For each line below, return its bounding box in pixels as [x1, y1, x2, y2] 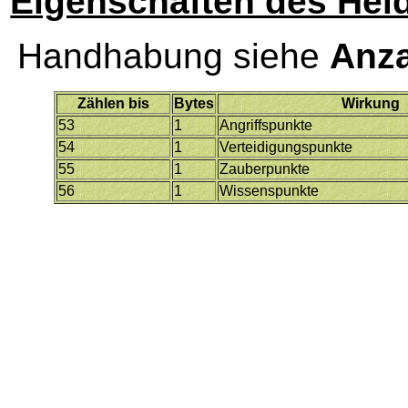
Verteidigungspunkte [219, 138, 353, 155]
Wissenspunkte [219, 182, 320, 199]
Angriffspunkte [219, 117, 313, 133]
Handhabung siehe [16, 36, 330, 76]
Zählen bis [77, 95, 150, 111]
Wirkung [342, 95, 401, 111]
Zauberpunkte [219, 160, 311, 177]
